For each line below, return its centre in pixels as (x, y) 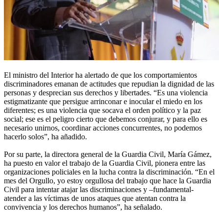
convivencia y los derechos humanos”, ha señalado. (83, 207)
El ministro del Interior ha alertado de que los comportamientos (100, 75)
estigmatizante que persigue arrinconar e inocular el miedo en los (103, 102)
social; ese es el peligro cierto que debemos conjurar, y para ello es (106, 119)
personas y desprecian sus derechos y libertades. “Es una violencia (106, 93)
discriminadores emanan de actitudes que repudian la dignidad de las (109, 84)
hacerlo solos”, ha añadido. (45, 137)
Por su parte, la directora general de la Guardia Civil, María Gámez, (108, 154)
